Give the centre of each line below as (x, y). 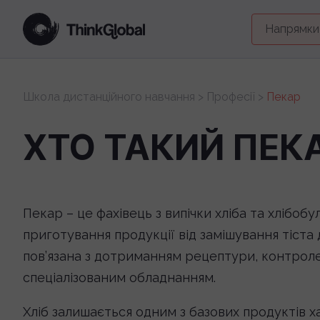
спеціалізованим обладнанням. (119, 277)
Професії (231, 97)
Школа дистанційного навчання (109, 97)
